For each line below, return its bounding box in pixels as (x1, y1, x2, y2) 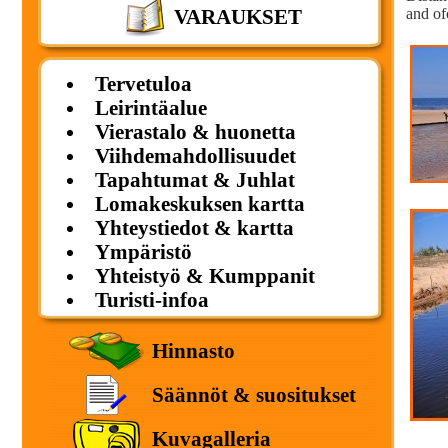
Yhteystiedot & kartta (94, 216, 294, 239)
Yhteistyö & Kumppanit (94, 264, 315, 287)
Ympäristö (94, 240, 192, 263)
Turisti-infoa (94, 288, 209, 311)
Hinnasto (152, 339, 235, 362)
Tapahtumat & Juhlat (94, 168, 295, 191)
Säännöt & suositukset (152, 383, 356, 406)
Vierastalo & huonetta (94, 120, 296, 143)
